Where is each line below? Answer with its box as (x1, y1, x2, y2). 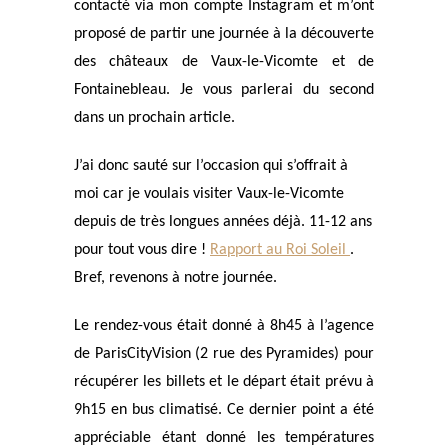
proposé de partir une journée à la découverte (74, 26, 374, 42)
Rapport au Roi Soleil (210, 242, 350, 258)
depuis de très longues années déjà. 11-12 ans (74, 214, 372, 230)
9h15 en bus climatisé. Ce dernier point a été (74, 402, 374, 418)
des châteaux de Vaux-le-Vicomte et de (74, 54, 374, 70)
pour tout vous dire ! (74, 242, 210, 258)
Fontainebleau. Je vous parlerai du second (74, 82, 374, 98)
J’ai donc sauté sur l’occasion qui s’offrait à (74, 158, 348, 174)
